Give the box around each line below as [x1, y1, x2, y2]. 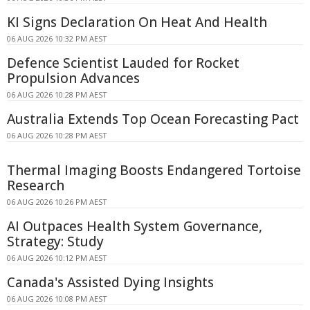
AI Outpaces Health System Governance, [7, 217, 262, 235]
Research [7, 176, 64, 194]
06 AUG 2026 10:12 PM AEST [7, 252, 107, 263]
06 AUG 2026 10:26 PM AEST [7, 196, 107, 207]
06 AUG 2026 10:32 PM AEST [7, 33, 107, 44]
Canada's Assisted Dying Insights [7, 273, 214, 291]
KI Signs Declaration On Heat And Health [7, 12, 267, 31]
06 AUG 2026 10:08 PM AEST [7, 293, 107, 304]
